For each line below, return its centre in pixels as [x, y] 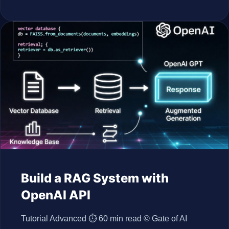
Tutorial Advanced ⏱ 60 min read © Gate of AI [104, 219]
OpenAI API [56, 195]
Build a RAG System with [95, 178]
